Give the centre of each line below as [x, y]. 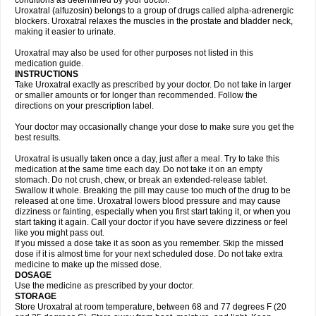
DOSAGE [34, 275]
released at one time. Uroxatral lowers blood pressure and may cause [148, 201]
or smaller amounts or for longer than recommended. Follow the [136, 95]
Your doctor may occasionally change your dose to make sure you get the [154, 127]
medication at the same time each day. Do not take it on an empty [139, 169]
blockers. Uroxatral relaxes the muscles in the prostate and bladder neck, [154, 21]
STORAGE [37, 296]
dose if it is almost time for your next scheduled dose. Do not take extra [149, 254]
